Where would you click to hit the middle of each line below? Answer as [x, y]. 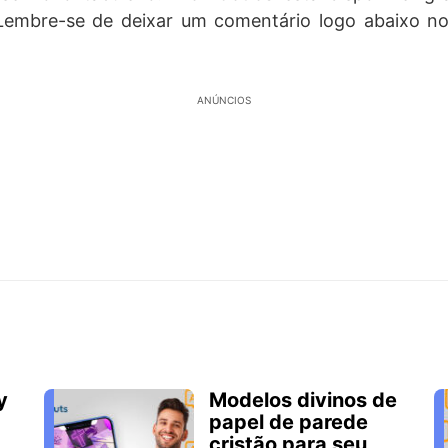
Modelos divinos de [303, 400]
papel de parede [288, 422]
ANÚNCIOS [224, 100]
